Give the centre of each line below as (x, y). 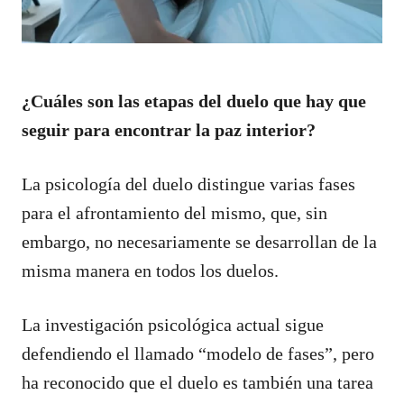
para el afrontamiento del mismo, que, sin (174, 212)
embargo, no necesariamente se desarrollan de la (199, 241)
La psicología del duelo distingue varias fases (188, 184)
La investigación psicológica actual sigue (173, 324)
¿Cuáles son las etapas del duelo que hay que (194, 101)
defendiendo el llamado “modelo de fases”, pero (198, 353)
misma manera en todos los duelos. (150, 270)
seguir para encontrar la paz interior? (169, 129)
